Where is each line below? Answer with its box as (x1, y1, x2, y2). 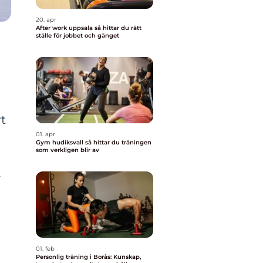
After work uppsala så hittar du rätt (36, 24, 95, 32)
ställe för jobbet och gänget (36, 32, 119, 39)
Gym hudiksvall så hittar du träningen (36, 139, 85, 146)
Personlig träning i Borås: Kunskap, (36, 253, 141, 261)
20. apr (36, 16, 56, 23)
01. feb (36, 245, 55, 252)
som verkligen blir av (36, 146, 99, 154)
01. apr (36, 130, 55, 138)
